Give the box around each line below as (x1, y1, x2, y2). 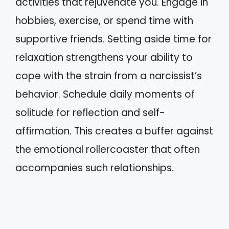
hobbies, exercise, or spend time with (15, 14, 193, 28)
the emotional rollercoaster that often (15, 143, 200, 156)
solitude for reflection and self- (15, 106, 165, 120)
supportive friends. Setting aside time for (15, 32, 212, 46)
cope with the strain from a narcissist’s (15, 69, 202, 83)
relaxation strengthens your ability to (15, 51, 193, 64)
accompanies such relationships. (15, 161, 174, 175)
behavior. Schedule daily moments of (15, 87, 195, 101)
